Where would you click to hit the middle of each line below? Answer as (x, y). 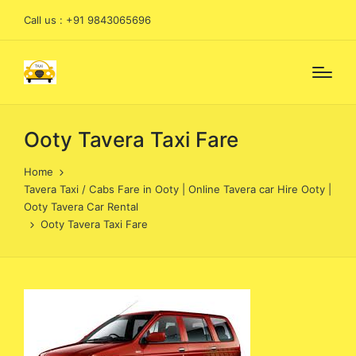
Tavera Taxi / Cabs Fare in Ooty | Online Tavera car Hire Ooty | (178, 189)
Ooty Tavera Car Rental (81, 207)
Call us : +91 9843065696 (87, 20)
